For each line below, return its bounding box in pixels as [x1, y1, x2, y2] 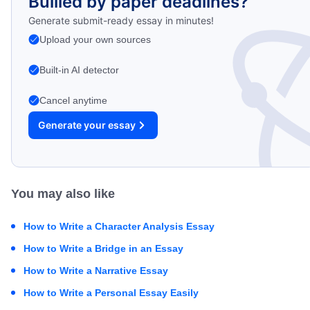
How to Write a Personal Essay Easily [24, 287, 199, 298]
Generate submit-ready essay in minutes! [28, 15, 214, 26]
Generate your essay [38, 119, 136, 131]
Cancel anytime [39, 95, 107, 106]
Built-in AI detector [39, 64, 119, 75]
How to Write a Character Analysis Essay [24, 221, 215, 232]
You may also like [11, 187, 115, 201]
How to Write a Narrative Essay [24, 265, 168, 276]
